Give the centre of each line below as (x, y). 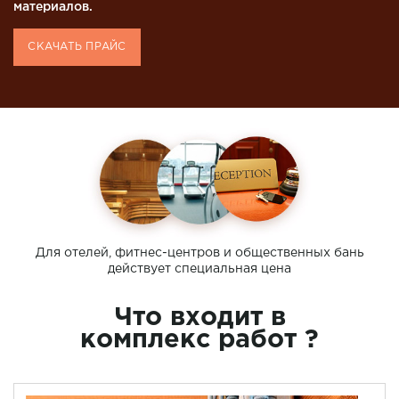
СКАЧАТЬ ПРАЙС (77, 47)
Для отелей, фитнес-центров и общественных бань (199, 252)
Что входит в (199, 318)
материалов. (53, 8)
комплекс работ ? (199, 341)
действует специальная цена (199, 269)
